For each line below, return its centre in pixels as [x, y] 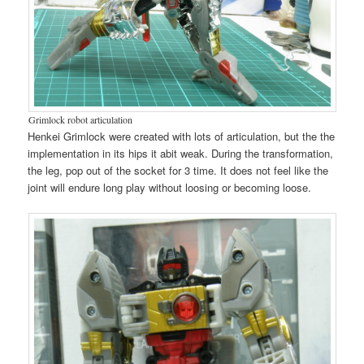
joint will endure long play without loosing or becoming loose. [170, 188]
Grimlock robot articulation [80, 120]
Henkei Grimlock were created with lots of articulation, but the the [182, 136]
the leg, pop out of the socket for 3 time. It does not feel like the [178, 171]
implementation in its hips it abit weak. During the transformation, [181, 154]
